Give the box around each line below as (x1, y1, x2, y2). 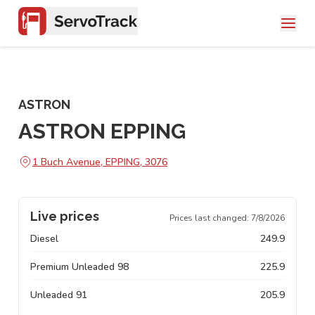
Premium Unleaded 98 (30, 260, 129, 274)
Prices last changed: (169, 212, 251, 224)
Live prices (30, 209, 99, 224)
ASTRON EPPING (18, 119, 186, 143)
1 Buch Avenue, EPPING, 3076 (32, 155, 167, 169)
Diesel (30, 232, 58, 245)
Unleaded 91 (30, 288, 87, 302)
